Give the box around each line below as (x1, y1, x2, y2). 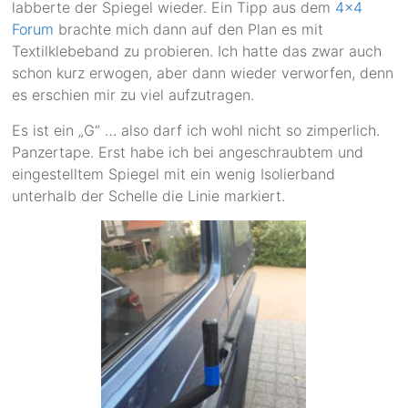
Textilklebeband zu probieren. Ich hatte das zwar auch (12, 42, 382, 61)
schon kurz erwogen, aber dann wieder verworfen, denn (12, 64, 394, 83)
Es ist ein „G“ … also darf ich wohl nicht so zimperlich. (12, 121, 381, 140)
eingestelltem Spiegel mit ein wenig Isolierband (12, 165, 336, 184)
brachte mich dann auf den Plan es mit (54, 20, 324, 39)
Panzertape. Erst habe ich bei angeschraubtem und (12, 143, 364, 162)
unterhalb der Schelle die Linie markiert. (12, 187, 286, 206)
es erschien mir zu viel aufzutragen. (12, 86, 255, 105)
